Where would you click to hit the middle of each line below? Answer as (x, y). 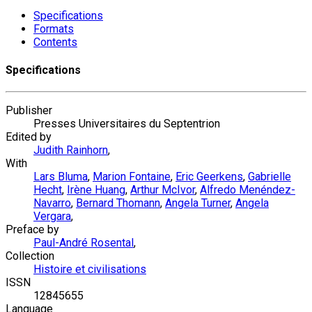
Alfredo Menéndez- (248, 190)
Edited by (29, 137)
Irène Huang (96, 190)
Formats (54, 29)
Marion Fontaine (132, 177)
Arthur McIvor (163, 190)
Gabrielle (270, 177)
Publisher (29, 111)
